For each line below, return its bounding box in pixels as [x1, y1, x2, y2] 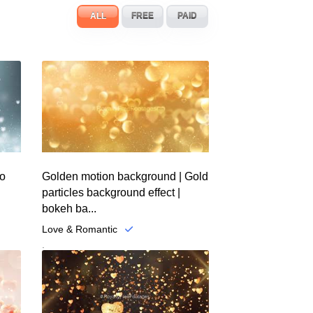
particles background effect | [41, 186, 180, 198]
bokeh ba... [41, 202, 96, 214]
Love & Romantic [41, 223, 117, 235]
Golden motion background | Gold [41, 170, 208, 182]
